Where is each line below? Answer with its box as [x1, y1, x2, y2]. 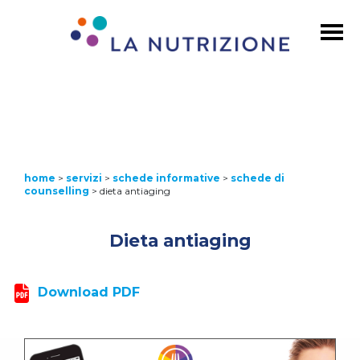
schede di [231, 172, 284, 185]
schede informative [112, 172, 220, 185]
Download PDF [38, 284, 140, 301]
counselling [24, 185, 89, 198]
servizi [66, 172, 102, 185]
